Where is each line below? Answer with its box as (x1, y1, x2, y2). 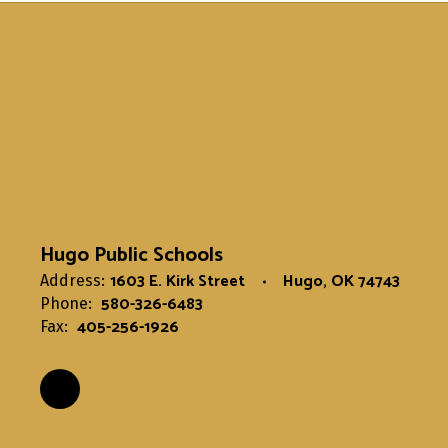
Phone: (40, 294, 92, 313)
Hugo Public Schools (40, 239, 223, 272)
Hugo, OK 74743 (283, 268, 400, 295)
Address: (40, 271, 105, 290)
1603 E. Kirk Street (110, 268, 245, 295)
